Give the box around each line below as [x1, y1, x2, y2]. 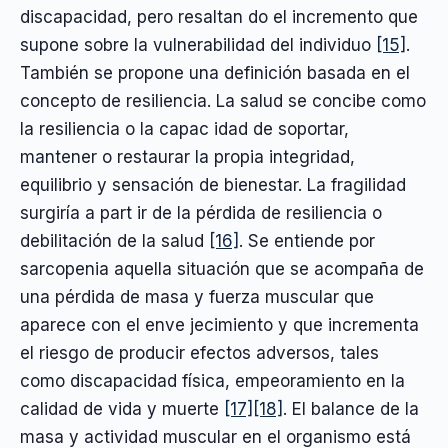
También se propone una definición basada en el [20, 62, 410, 83]
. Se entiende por [239, 230, 375, 251]
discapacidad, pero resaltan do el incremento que [20, 6, 418, 27]
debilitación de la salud [20, 230, 209, 251]
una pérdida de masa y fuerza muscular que [20, 286, 374, 307]
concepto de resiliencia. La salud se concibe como [20, 90, 426, 111]
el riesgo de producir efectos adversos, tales [20, 342, 379, 363]
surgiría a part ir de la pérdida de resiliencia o [20, 202, 382, 223]
